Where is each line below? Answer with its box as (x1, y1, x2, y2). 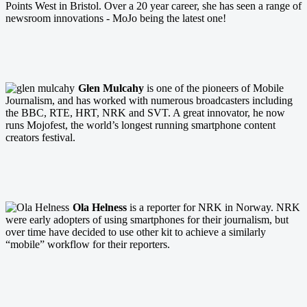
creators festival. (5, 131, 75, 143)
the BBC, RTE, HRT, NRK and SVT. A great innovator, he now (5, 106, 285, 119)
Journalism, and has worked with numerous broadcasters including (5, 94, 293, 106)
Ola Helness (73, 201, 127, 213)
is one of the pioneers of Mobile (144, 82, 284, 94)
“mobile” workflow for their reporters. (5, 238, 170, 250)
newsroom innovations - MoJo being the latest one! (5, 12, 226, 24)
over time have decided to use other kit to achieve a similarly (5, 225, 266, 238)
